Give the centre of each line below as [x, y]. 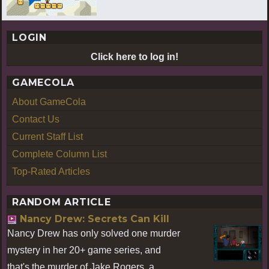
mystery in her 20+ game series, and [84, 250]
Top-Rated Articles [51, 171]
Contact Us [36, 119]
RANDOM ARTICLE [62, 202]
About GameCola [49, 101]
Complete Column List [59, 154]
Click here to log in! [134, 56]
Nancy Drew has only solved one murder [94, 233]
